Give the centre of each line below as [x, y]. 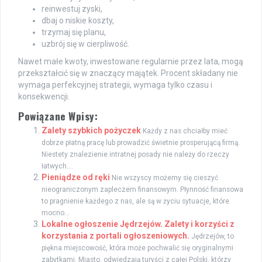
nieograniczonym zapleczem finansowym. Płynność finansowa [142, 189]
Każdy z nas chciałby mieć [185, 131]
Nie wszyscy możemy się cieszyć [165, 177]
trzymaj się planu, [74, 32]
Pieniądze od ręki [76, 177]
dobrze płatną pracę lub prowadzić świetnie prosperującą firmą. [141, 142]
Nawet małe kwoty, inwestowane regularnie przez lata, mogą [131, 61]
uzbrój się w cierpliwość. [85, 44]
